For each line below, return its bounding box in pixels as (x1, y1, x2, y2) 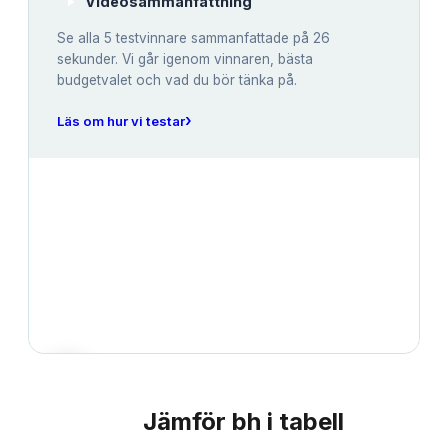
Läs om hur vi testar (57, 112, 185, 129)
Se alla (57, 30, 104, 47)
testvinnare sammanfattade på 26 (112, 30, 330, 47)
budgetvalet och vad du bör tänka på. (57, 72, 297, 89)
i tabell (261, 407, 344, 437)
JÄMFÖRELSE (42, 414, 129, 429)
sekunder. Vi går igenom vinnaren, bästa (57, 51, 313, 68)
